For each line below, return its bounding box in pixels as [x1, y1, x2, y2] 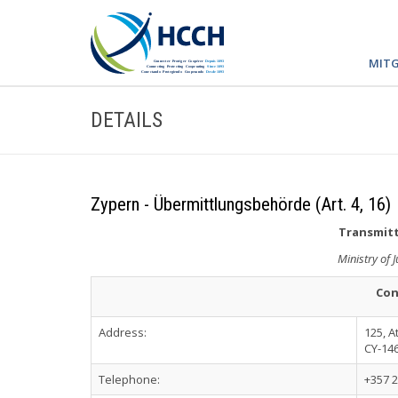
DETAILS [91, 107, 163, 132]
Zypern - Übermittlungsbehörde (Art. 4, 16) [91, 194, 391, 215]
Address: [99, 324, 147, 340]
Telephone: [99, 371, 160, 387]
